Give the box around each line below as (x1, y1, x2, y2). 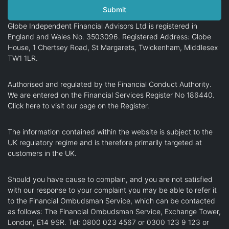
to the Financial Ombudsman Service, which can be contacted (8, 196, 215, 205)
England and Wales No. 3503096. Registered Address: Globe (8, 32, 211, 41)
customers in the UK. (8, 148, 77, 157)
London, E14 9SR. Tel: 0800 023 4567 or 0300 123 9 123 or (8, 217, 209, 226)
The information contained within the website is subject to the (8, 127, 213, 136)
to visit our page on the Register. (40, 101, 149, 110)
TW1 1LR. (8, 53, 38, 62)
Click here (8, 101, 40, 110)
